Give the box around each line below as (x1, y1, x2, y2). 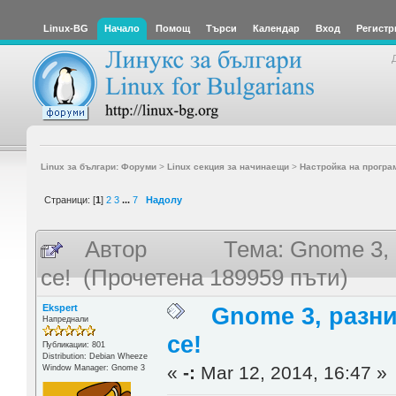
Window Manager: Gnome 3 (42, 362, 145, 372)
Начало (104, 23, 140, 34)
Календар (253, 23, 300, 34)
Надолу (146, 194, 182, 205)
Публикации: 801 (42, 339, 105, 349)
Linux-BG (43, 23, 88, 34)
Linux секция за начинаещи (166, 161, 289, 171)
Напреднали (42, 314, 88, 324)
